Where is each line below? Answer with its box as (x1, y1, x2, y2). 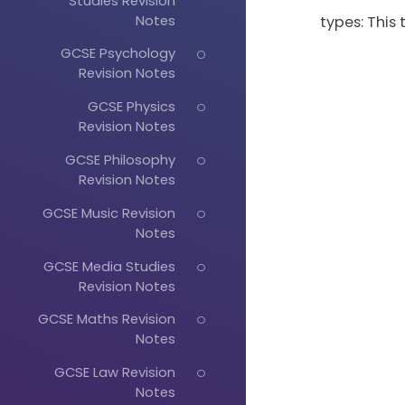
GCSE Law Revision (53, 363, 175, 382)
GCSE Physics (87, 97, 175, 117)
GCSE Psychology (60, 43, 175, 63)
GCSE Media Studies (42, 256, 175, 276)
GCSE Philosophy (64, 149, 175, 169)
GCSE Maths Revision (37, 309, 175, 329)
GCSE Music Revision (42, 202, 175, 222)
